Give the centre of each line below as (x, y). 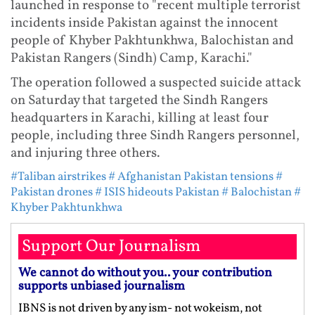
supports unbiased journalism (102, 287)
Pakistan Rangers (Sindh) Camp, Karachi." (131, 59)
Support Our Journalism (111, 247)
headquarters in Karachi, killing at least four (140, 118)
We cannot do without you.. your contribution (145, 274)
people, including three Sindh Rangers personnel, (155, 136)
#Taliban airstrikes (58, 177)
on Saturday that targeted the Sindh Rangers (139, 101)
